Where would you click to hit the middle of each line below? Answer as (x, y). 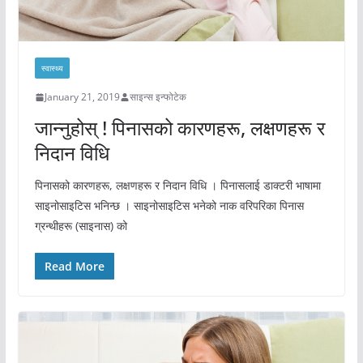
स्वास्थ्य (52, 68)
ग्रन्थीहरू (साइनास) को (81, 226)
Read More (74, 267)
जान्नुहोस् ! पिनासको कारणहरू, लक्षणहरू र (179, 128)
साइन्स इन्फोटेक (158, 97)
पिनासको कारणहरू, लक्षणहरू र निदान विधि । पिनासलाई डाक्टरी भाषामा (177, 186)
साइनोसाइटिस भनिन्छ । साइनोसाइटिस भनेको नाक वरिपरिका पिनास (169, 206)
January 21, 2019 (82, 97)
